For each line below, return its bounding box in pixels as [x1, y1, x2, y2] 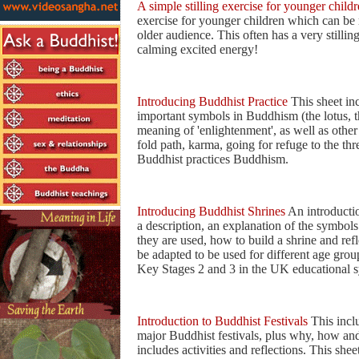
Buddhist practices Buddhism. [137, 151, 288, 166]
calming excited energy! [137, 42, 258, 56]
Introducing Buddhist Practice [137, 94, 288, 108]
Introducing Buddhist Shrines [137, 204, 285, 218]
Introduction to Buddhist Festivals [137, 313, 308, 328]
